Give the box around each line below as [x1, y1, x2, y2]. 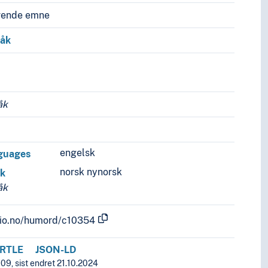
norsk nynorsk [60, 166, 123, 178]
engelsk [60, 147, 96, 159]
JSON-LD [35, 244, 77, 256]
